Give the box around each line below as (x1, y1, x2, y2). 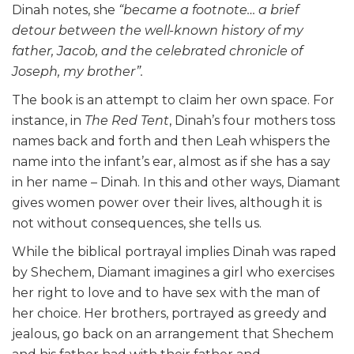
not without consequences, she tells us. (12, 216, 262, 232)
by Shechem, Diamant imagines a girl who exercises (12, 265, 334, 281)
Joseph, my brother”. (12, 64, 143, 80)
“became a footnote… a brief (119, 2, 299, 18)
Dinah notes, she (12, 2, 119, 18)
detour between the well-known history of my (12, 23, 303, 39)
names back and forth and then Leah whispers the (12, 134, 330, 149)
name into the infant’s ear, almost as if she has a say (12, 154, 330, 170)
